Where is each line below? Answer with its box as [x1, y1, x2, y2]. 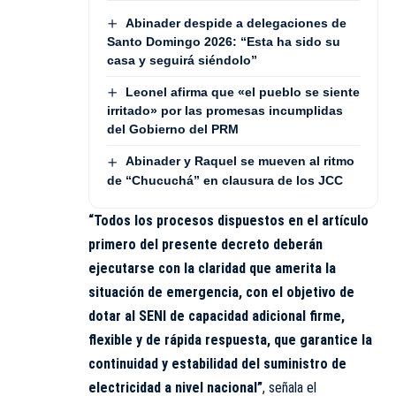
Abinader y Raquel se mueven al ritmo [125, 154, 354, 169]
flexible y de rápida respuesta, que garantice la [88, 331, 372, 348]
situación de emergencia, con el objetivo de [88, 283, 354, 301]
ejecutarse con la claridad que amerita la [88, 259, 336, 277]
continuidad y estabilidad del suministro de [88, 354, 346, 372]
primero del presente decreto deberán [88, 235, 323, 253]
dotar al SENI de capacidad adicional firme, [88, 307, 345, 324]
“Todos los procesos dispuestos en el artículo [88, 211, 369, 229]
